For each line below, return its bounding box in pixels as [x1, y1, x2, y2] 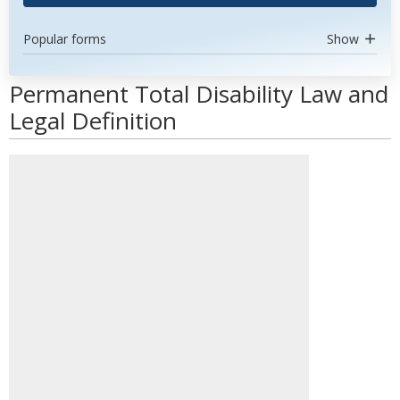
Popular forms [23, 30, 106, 47]
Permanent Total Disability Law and [9, 78, 388, 110]
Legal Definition [9, 104, 177, 137]
